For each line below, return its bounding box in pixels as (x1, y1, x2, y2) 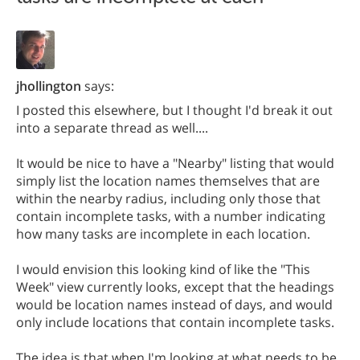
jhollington (16, 77, 81, 95)
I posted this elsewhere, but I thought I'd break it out (16, 101, 333, 119)
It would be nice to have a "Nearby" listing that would (16, 154, 334, 172)
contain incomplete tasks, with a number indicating (16, 207, 325, 225)
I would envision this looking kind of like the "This (16, 260, 310, 278)
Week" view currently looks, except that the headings (16, 278, 334, 296)
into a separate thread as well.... (16, 119, 208, 137)
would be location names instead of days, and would (16, 296, 333, 313)
